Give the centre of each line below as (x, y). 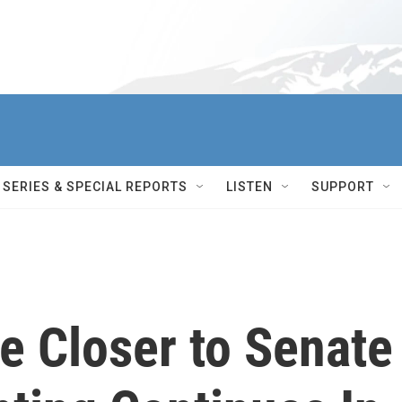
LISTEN (249, 187)
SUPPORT (343, 187)
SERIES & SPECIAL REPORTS (95, 187)
